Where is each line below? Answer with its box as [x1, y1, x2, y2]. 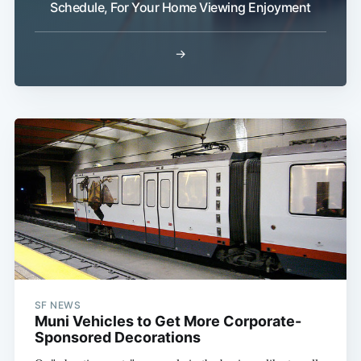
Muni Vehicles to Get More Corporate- [34, 313, 301, 330]
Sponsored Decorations [34, 329, 201, 346]
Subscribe [263, 206, 329, 223]
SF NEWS [34, 299, 81, 312]
